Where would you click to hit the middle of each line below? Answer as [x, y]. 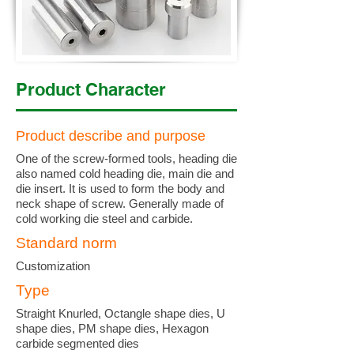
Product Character [91, 89]
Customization [53, 266]
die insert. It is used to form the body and [120, 188]
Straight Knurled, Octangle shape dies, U [121, 313]
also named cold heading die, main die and [125, 173]
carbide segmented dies [77, 343]
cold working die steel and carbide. [104, 218]
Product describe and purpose [111, 136]
